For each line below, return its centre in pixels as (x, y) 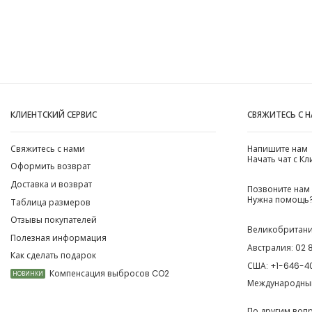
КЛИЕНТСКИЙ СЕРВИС (53, 115)
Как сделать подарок (53, 256)
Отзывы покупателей (53, 220)
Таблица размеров (50, 202)
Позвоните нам (278, 190)
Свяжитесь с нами (47, 149)
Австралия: (271, 248)
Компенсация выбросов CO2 (109, 274)
